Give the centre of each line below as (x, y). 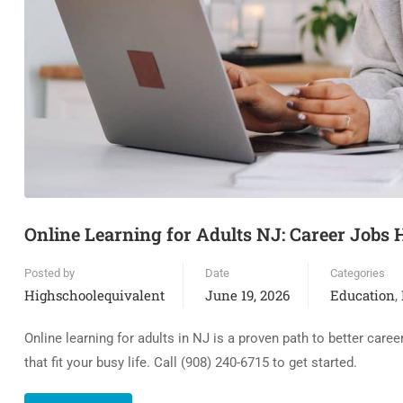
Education (363, 295)
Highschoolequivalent (94, 295)
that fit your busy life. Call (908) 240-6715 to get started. (191, 362)
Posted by (49, 273)
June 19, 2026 (247, 295)
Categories (358, 273)
